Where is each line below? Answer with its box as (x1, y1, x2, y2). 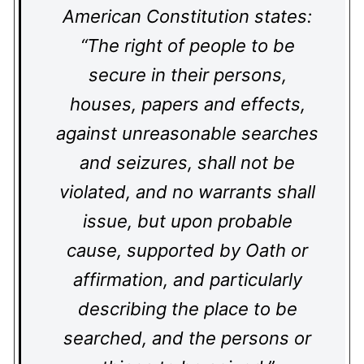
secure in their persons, (88, 64, 287, 85)
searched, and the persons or (63, 327, 311, 349)
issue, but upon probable (82, 210, 292, 232)
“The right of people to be (80, 35, 295, 56)
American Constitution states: (63, 6, 312, 27)
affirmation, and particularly (72, 269, 302, 290)
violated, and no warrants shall (59, 181, 315, 202)
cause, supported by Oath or (67, 240, 308, 261)
